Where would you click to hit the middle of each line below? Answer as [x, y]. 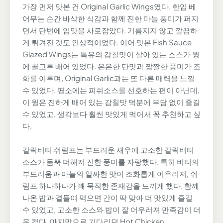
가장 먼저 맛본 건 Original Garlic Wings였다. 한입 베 [109, 6]
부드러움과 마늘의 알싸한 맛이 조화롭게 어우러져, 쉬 [110, 174]
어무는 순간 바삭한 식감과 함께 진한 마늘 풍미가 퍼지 [111, 18]
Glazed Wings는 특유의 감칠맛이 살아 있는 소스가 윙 [111, 54]
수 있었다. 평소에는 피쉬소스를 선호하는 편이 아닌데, [111, 90]
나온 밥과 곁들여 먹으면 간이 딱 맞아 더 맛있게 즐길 [108, 198]
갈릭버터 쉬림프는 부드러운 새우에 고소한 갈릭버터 [108, 150]
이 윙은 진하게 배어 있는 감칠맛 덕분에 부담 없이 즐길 [111, 102]
